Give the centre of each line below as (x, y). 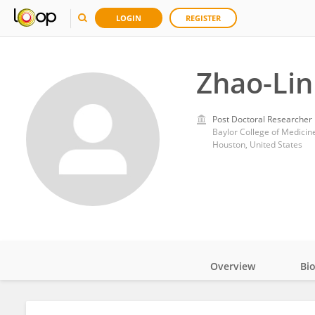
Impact (248, 305)
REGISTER (203, 18)
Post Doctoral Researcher (262, 119)
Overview (233, 266)
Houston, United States (257, 144)
